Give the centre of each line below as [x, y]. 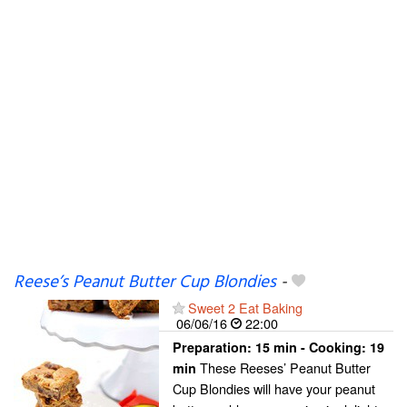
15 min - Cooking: [313, 347]
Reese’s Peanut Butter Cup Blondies [145, 283]
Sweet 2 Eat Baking [245, 308]
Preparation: [214, 347]
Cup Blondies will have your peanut [274, 388]
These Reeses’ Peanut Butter [283, 367]
